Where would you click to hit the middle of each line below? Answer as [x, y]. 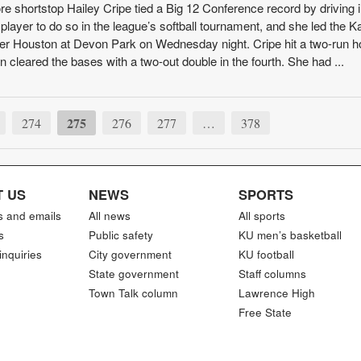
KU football [266, 254]
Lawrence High [276, 293]
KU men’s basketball [290, 235]
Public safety [121, 235]
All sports [261, 216]
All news [110, 216]
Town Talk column [134, 293]
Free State [265, 312]
